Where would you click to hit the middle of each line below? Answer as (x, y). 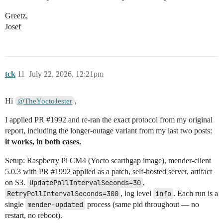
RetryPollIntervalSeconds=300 (63, 194)
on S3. (16, 183)
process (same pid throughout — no (142, 205)
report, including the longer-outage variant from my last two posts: (109, 131)
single (15, 205)
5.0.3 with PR (28, 172)
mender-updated (55, 205)
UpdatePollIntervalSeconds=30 (85, 183)
